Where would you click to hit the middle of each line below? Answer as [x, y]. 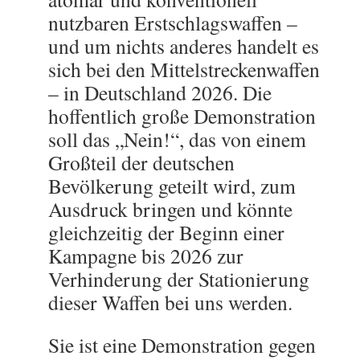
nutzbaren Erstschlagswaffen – [173, 22]
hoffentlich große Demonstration [182, 116]
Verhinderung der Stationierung [179, 279]
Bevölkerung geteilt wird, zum [172, 186]
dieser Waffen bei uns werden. [170, 302]
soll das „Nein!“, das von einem [177, 139]
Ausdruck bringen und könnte [170, 209]
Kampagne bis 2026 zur [146, 256]
